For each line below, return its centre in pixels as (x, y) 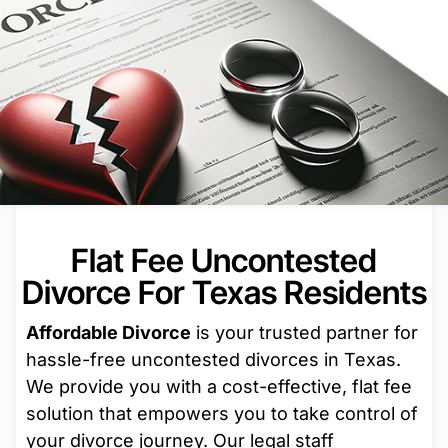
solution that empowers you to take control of (222, 414)
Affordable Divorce (108, 333)
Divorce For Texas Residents (224, 293)
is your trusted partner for (304, 333)
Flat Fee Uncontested (224, 261)
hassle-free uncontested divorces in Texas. (213, 360)
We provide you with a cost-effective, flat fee (219, 387)
